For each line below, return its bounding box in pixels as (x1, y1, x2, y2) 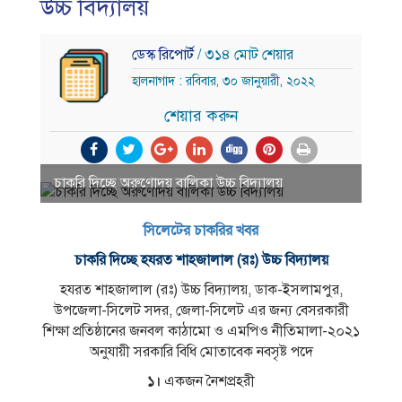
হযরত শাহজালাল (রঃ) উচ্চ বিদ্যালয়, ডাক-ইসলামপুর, (59, 281, 343, 300)
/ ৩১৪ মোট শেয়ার (197, 46, 293, 65)
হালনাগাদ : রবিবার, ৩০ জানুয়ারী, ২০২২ (132, 74, 315, 90)
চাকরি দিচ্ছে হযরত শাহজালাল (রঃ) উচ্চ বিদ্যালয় (74, 251, 328, 270)
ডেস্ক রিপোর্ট (132, 46, 197, 65)
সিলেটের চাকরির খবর (144, 222, 258, 240)
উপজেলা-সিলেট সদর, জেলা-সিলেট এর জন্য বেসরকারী (53, 301, 349, 320)
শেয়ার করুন (163, 105, 239, 126)
